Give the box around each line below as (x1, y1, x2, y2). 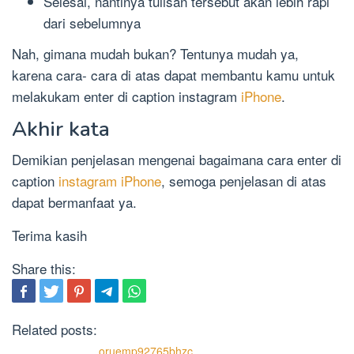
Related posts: (12, 318, 97, 339)
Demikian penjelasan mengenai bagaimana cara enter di (12, 149, 341, 169)
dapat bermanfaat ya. (12, 191, 137, 212)
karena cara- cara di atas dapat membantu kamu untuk (12, 64, 335, 85)
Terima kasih (12, 224, 87, 245)
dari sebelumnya (43, 13, 141, 33)
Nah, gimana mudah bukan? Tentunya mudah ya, (12, 43, 299, 63)
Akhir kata (12, 115, 110, 143)
